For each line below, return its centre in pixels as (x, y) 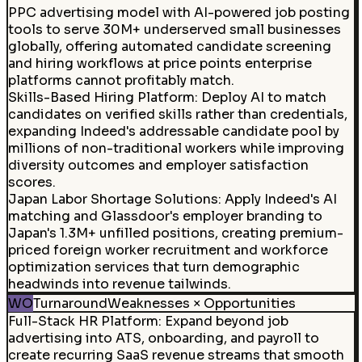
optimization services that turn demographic (154, 267)
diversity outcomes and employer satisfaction (158, 165)
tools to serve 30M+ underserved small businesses (174, 29)
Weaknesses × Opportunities (201, 303)
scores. (32, 182)
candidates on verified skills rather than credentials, (177, 114)
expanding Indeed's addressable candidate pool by (173, 131)
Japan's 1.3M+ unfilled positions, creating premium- (175, 233)
